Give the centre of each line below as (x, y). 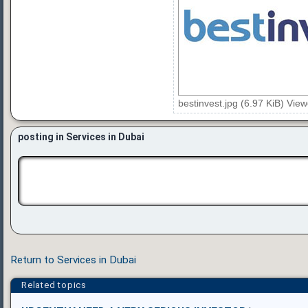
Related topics (54, 285)
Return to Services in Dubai (73, 260)
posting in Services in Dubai (81, 136)
